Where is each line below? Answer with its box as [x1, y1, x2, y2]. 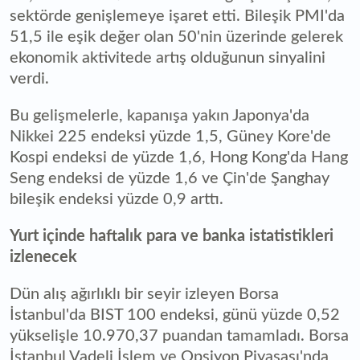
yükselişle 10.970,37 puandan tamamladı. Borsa [10, 327, 349, 344]
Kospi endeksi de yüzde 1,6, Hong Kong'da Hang [10, 149, 348, 166]
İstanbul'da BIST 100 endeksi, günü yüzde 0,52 [10, 306, 340, 323]
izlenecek [10, 248, 77, 265]
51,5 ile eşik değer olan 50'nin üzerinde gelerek [10, 28, 343, 45]
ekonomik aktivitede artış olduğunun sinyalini [10, 49, 325, 66]
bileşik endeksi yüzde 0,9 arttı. [10, 190, 223, 207]
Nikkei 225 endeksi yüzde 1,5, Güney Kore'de [10, 128, 331, 145]
